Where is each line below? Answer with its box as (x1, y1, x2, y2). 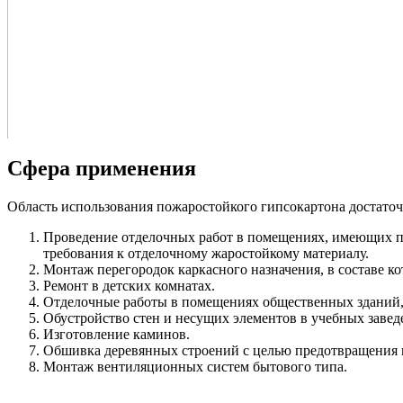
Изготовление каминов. (43, 326, 190, 342)
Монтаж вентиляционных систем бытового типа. (43, 358, 347, 374)
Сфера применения (7, 156, 196, 180)
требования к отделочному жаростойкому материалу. (43, 245, 369, 261)
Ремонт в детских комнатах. (43, 277, 215, 293)
